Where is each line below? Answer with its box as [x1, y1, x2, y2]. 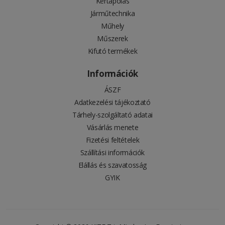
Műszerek [97, 33, 128, 43]
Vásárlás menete [86, 122, 139, 132]
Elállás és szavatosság [78, 160, 147, 170]
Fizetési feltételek [85, 135, 140, 145]
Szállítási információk [80, 147, 145, 157]
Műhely [101, 21, 124, 31]
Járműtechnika [90, 8, 135, 18]
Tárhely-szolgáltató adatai [72, 109, 153, 120]
